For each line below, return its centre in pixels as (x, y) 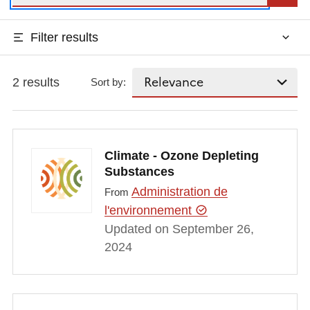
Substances (139, 171)
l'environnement (149, 211)
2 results (36, 82)
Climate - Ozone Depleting (181, 155)
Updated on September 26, (179, 229)
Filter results (64, 37)
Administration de (179, 192)
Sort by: (109, 82)
